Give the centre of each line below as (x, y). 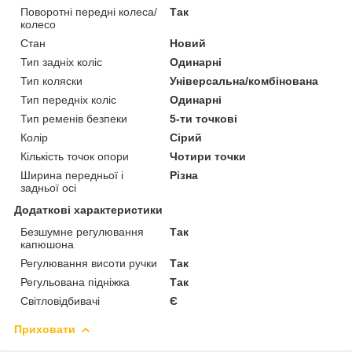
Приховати (45, 329)
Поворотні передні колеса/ (89, 11)
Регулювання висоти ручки (89, 263)
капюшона (47, 244)
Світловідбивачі (60, 301)
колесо (38, 24)
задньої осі (48, 187)
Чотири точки (208, 156)
